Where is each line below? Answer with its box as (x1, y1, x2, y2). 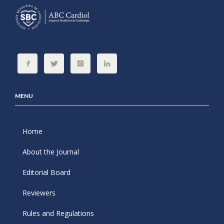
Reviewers (22, 188, 55, 198)
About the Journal (22, 147, 79, 157)
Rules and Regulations (22, 208, 94, 218)
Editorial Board (22, 167, 70, 177)
